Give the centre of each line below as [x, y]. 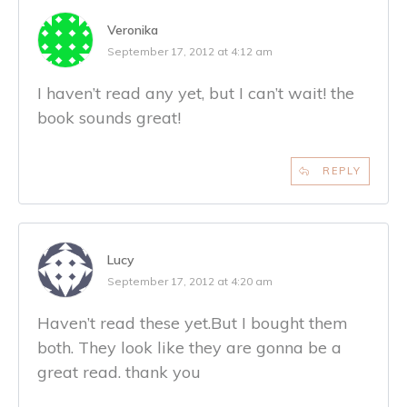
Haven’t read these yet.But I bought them [193, 323]
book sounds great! [109, 117]
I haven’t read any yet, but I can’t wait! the [196, 93]
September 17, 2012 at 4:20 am [190, 281]
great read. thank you [119, 372]
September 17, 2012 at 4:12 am [190, 51]
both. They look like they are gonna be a [189, 347]
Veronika [133, 30]
